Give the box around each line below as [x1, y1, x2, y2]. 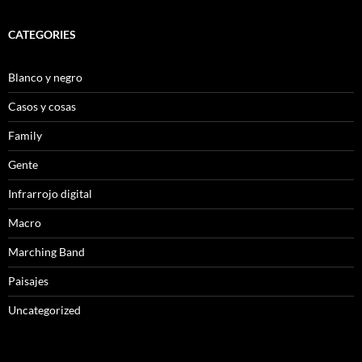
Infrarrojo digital [8, 186, 92, 200]
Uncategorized [8, 302, 81, 317]
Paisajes [8, 273, 48, 288]
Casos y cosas [8, 99, 76, 113]
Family [8, 128, 42, 142]
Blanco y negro [8, 69, 82, 84]
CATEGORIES [8, 27, 76, 41]
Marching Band [8, 244, 85, 259]
